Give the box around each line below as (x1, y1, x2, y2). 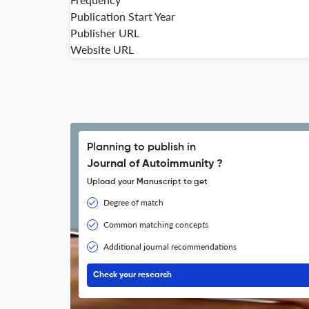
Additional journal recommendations (103, 241, 237, 252)
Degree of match (103, 197, 163, 208)
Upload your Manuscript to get (87, 178, 208, 186)
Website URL (70, 43, 134, 56)
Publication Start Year (70, 10, 175, 23)
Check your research (93, 271, 172, 279)
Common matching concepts (103, 219, 208, 230)
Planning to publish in (87, 142, 196, 153)
